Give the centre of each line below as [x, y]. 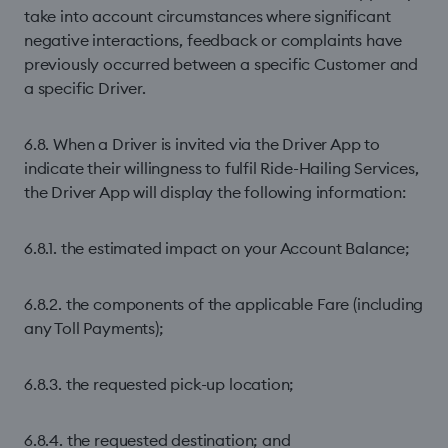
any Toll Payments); [94, 328]
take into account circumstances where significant [207, 16]
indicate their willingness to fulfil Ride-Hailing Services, [221, 168]
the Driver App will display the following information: [215, 192]
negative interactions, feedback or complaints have [213, 40]
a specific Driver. [85, 88]
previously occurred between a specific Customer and [221, 64]
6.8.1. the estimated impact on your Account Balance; [217, 248]
